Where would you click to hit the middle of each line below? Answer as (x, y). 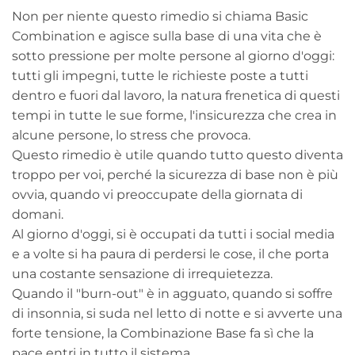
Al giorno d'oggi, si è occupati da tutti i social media (173, 234)
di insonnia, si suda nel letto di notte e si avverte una (177, 313)
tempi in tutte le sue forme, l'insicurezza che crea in (174, 115)
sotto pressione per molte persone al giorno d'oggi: (173, 55)
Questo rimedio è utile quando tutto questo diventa (177, 155)
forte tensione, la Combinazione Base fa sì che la (163, 333)
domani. (38, 214)
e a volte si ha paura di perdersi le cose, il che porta (170, 254)
